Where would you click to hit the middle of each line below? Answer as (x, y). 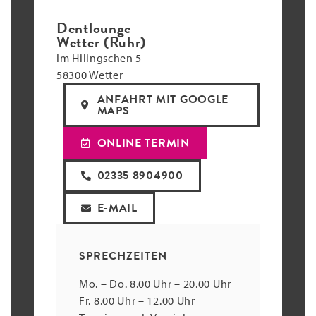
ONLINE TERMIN (143, 144)
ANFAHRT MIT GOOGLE (163, 100)
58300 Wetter (90, 75)
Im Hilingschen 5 (99, 58)
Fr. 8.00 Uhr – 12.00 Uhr (137, 300)
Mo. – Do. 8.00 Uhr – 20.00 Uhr (155, 283)
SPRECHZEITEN (123, 256)
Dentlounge (94, 29)
